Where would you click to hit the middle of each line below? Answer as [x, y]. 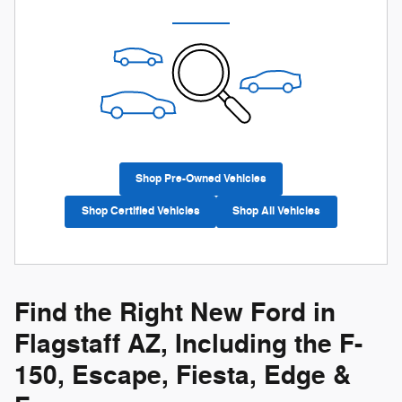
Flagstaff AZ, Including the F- [188, 344]
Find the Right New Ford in [175, 313]
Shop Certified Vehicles [140, 211]
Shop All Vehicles [277, 211]
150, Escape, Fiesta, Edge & [183, 376]
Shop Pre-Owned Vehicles [201, 179]
